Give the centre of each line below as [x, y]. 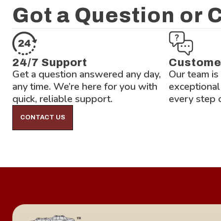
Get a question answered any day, [87, 74]
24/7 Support [50, 62]
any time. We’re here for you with [85, 86]
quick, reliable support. [62, 99]
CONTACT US [43, 117]
